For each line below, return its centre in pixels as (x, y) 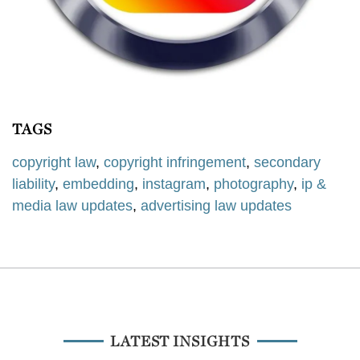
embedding (98, 184)
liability (33, 184)
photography (254, 184)
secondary (287, 162)
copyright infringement (175, 162)
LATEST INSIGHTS (180, 341)
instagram (174, 184)
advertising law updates (216, 205)
